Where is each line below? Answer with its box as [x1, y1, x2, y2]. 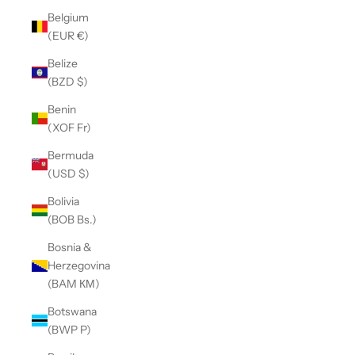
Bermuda [48, 147, 94, 162]
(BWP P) [48, 322, 91, 337]
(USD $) [48, 166, 90, 181]
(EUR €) [48, 28, 89, 43]
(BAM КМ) [48, 276, 100, 291]
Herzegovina [48, 258, 110, 273]
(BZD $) [48, 74, 88, 89]
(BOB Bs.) [48, 212, 97, 227]
